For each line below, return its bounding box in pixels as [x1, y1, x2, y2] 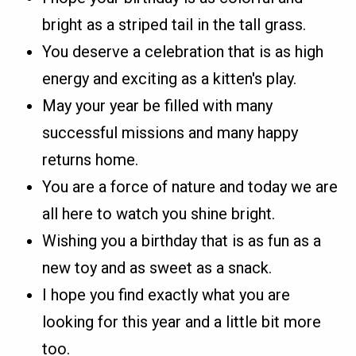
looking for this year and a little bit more [42, 311, 322, 331]
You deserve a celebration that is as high [42, 41, 324, 61]
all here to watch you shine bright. [42, 203, 276, 223]
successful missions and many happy [42, 122, 299, 142]
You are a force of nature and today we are [42, 176, 339, 196]
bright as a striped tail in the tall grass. [42, 14, 307, 34]
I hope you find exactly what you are [42, 284, 291, 304]
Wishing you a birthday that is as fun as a [42, 230, 322, 250]
